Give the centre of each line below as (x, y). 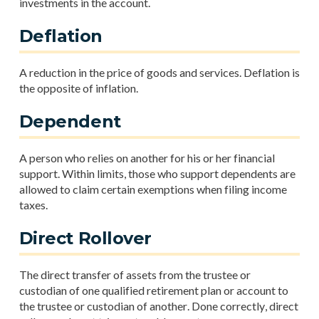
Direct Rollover (85, 238)
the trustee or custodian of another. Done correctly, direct (158, 306)
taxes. (33, 205)
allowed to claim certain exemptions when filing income (153, 189)
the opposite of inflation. (78, 88)
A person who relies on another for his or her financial (147, 158)
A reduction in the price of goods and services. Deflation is (159, 72)
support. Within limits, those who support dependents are (157, 173)
